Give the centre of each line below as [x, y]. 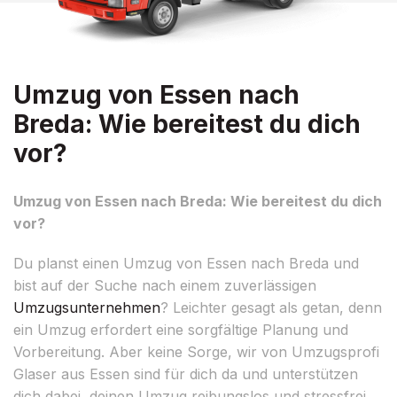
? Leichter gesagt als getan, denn [271, 307]
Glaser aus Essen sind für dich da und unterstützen [186, 374]
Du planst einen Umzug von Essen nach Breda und [186, 263]
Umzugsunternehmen [87, 307]
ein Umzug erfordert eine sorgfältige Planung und [181, 329]
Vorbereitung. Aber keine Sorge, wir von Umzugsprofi [196, 351]
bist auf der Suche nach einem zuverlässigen [165, 285]
